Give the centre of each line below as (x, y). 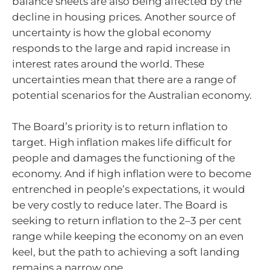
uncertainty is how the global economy (111, 33)
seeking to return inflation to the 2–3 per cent (127, 220)
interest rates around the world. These (108, 64)
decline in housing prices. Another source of (124, 17)
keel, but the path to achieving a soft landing (126, 252)
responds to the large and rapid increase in (121, 49)
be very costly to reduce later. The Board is (120, 205)
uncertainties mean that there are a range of (124, 80)
